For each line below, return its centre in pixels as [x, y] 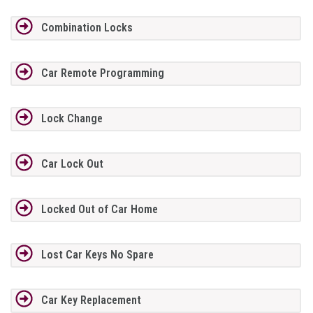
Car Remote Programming [102, 73]
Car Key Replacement [91, 300]
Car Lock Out [72, 164]
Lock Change [72, 119]
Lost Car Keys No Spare [97, 255]
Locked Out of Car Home [99, 210]
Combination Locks [87, 28]
